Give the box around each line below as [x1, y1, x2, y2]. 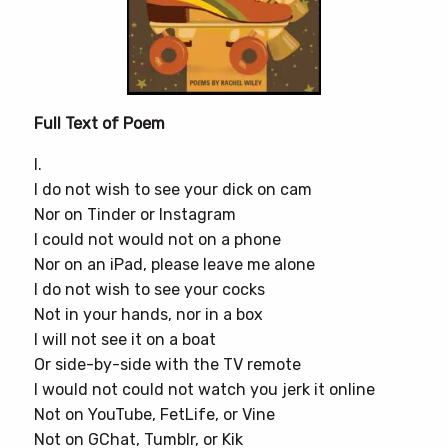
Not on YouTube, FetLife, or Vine [34, 405, 275, 424]
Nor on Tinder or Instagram [34, 205, 236, 224]
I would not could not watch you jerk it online [34, 380, 375, 399]
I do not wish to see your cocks [34, 280, 265, 299]
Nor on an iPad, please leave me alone [34, 255, 315, 274]
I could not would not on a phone [34, 230, 281, 249]
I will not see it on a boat [34, 330, 216, 349]
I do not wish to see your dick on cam [34, 180, 312, 199]
